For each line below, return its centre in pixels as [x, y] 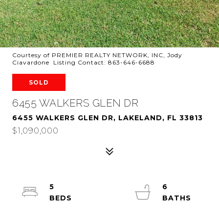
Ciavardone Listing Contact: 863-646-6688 [85, 62]
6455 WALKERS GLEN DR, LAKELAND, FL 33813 [108, 118]
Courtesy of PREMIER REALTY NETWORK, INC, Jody [97, 55]
